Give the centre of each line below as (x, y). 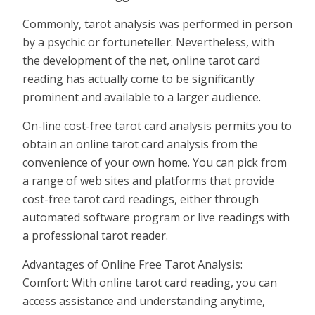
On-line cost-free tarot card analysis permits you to (157, 126)
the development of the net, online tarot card (141, 60)
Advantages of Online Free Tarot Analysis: (133, 264)
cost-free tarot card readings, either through (141, 199)
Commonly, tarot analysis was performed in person (157, 24)
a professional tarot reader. (95, 235)
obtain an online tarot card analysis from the (140, 144)
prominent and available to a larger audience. (142, 97)
